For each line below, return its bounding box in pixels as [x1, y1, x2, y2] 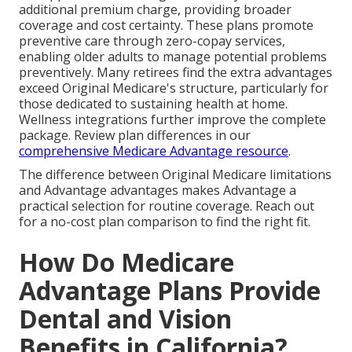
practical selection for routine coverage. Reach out [19, 197, 314, 215]
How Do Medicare [19, 245, 234, 280]
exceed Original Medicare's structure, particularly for [19, 79, 328, 97]
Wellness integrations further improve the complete [19, 111, 326, 129]
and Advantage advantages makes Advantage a [19, 181, 296, 200]
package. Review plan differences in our [19, 126, 251, 145]
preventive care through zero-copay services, [19, 32, 285, 50]
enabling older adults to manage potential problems [19, 48, 327, 66]
